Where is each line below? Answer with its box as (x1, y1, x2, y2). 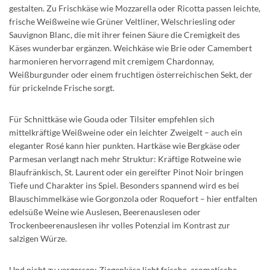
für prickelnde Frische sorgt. (9, 83, 115, 93)
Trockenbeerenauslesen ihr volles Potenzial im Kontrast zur (9, 220, 230, 231)
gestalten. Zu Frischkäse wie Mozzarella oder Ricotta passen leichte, (9, 3, 260, 14)
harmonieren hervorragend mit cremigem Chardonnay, (9, 56, 214, 67)
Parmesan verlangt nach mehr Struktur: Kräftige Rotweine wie (9, 154, 241, 165)
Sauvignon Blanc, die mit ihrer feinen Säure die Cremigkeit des (9, 30, 240, 40)
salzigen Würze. (9, 233, 67, 244)
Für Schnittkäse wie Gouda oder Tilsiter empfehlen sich (9, 114, 215, 125)
